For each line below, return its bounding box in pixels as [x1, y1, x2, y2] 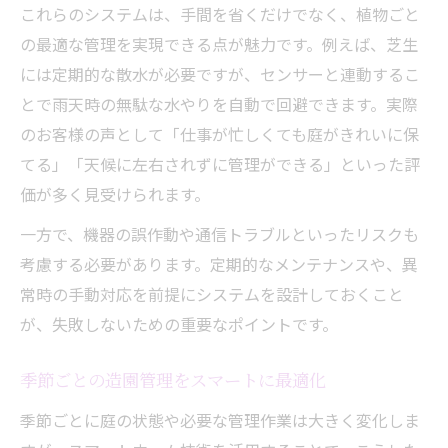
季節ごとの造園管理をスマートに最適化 [20, 369, 326, 393]
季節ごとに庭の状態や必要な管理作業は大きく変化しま [20, 407, 420, 432]
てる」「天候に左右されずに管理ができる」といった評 [20, 151, 420, 176]
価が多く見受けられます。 [20, 181, 210, 206]
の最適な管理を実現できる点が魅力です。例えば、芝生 [20, 31, 418, 56]
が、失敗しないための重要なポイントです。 [20, 311, 338, 336]
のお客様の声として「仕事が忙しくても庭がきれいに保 [20, 121, 419, 146]
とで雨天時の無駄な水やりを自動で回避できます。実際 [20, 91, 418, 116]
